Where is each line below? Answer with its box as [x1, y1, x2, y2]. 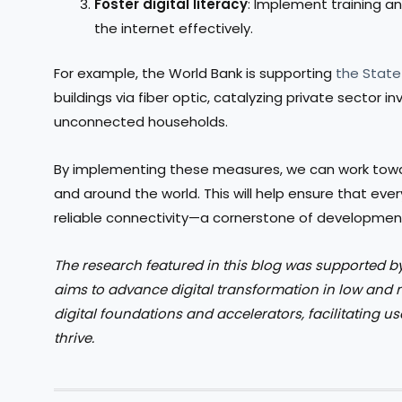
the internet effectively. [94, 19, 253, 39]
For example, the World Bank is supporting [54, 63, 336, 83]
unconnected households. [54, 111, 228, 131]
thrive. [54, 328, 94, 348]
